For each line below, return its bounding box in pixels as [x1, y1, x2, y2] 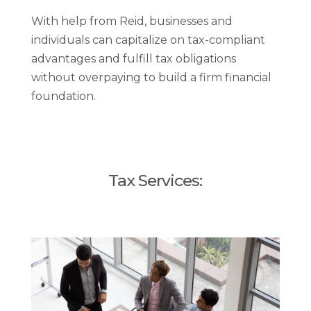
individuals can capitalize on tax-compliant [31, 33, 265, 47]
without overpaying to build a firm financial [31, 71, 271, 85]
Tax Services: [108, 171, 203, 191]
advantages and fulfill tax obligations [31, 52, 236, 66]
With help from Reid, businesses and [31, 15, 233, 28]
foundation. [31, 90, 96, 103]
